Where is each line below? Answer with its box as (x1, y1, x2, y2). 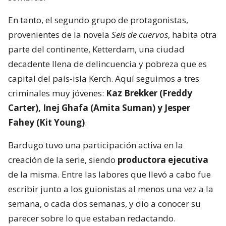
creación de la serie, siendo (8, 153, 118, 165)
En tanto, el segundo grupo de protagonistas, (8, 14, 188, 26)
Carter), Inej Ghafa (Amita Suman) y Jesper (8, 101, 190, 114)
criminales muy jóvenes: (8, 87, 106, 99)
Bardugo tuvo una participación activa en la (8, 139, 183, 151)
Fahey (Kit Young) (8, 116, 85, 128)
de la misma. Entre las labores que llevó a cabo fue (8, 168, 211, 180)
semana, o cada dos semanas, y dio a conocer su (8, 197, 201, 209)
